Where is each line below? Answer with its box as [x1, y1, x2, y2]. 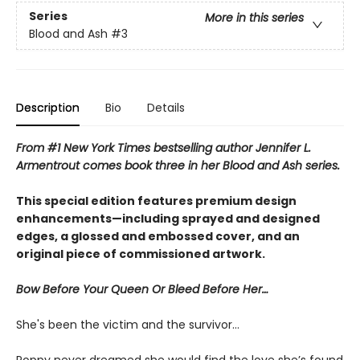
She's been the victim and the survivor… [16, 317, 239, 333]
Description [16, 100, 80, 116]
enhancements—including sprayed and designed [16, 211, 320, 227]
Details [147, 100, 185, 116]
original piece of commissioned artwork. [16, 246, 265, 262]
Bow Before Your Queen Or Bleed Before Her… [16, 281, 268, 297]
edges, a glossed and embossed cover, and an [16, 228, 300, 244]
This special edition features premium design [16, 193, 297, 209]
